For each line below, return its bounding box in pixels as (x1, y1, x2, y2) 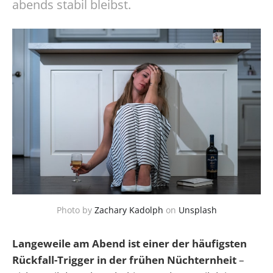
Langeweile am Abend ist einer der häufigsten (12, 236, 247, 250)
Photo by (56, 204, 94, 216)
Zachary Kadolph (94, 204, 163, 216)
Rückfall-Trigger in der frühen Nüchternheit (12, 252, 236, 267)
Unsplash (178, 204, 217, 216)
